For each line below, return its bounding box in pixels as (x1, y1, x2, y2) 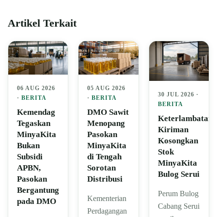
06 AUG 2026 (17, 85, 55, 92)
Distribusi (87, 174, 123, 184)
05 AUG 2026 (87, 85, 126, 92)
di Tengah (87, 152, 122, 162)
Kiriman (157, 124, 188, 134)
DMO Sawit (87, 108, 129, 117)
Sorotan (87, 163, 116, 173)
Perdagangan (87, 207, 127, 216)
